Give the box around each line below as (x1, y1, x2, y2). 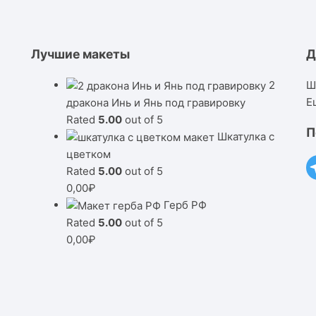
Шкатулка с (217, 129, 274, 143)
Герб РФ (163, 197, 207, 212)
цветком (66, 147, 111, 161)
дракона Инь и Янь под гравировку (66, 95, 245, 109)
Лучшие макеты (30, 47, 130, 62)
